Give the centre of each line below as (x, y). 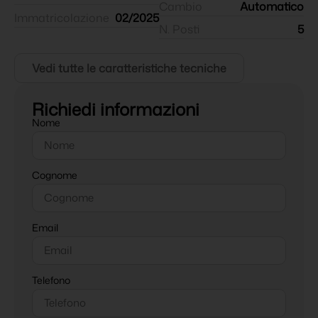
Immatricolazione (62, 17)
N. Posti (179, 29)
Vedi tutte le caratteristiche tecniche (129, 68)
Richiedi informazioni (116, 109)
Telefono (51, 280)
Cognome (55, 175)
